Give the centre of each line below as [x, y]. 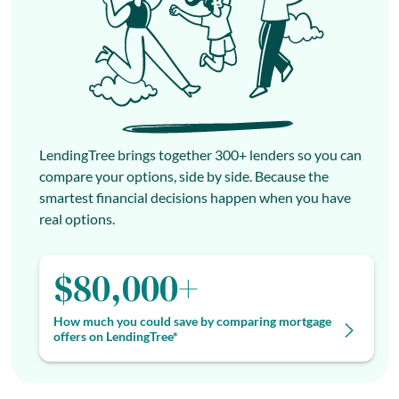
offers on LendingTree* [116, 336]
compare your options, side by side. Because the [184, 175]
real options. [77, 218]
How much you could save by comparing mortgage [192, 321]
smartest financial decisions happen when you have [195, 197]
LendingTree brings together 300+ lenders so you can [200, 154]
